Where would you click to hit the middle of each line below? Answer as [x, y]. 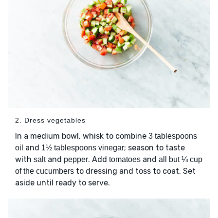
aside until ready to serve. [63, 183]
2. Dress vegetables [50, 120]
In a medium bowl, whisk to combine [82, 136]
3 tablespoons [173, 136]
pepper [76, 160]
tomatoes [125, 160]
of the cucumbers [45, 171]
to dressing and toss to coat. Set [135, 171]
